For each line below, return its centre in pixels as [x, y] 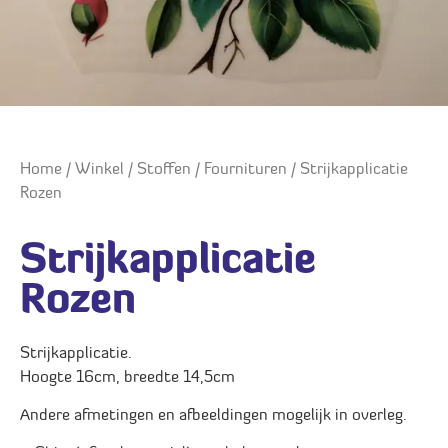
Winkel [99, 169]
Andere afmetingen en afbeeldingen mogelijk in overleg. [213, 415]
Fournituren [245, 169]
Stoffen [164, 169]
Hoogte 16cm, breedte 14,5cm [127, 377]
